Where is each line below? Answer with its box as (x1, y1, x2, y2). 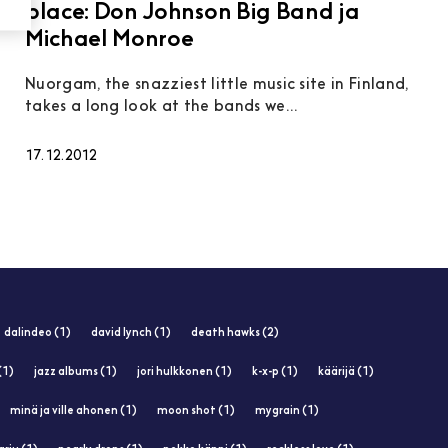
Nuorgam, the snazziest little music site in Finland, (24, 76, 409, 93)
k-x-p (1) (252, 366, 298, 378)
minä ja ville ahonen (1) (10, 405, 137, 417)
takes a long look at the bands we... (24, 98, 299, 115)
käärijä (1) (318, 366, 374, 378)
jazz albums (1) (34, 366, 117, 378)
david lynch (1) (91, 327, 171, 339)
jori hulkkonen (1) (137, 366, 232, 378)
